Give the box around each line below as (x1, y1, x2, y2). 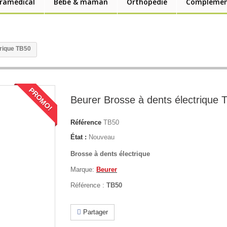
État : (70, 133, 87, 141)
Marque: (70, 166, 96, 173)
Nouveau (89, 133, 115, 141)
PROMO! (27, 86, 54, 112)
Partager (81, 208, 108, 216)
